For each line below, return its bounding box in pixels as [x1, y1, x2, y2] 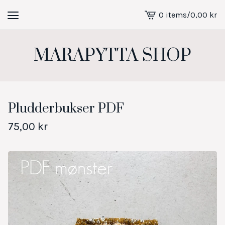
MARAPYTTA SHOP [34, 45, 191, 67]
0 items [159, 10, 187, 20]
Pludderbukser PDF [8, 100, 124, 117]
